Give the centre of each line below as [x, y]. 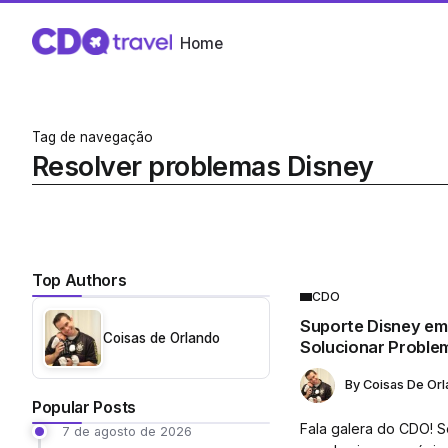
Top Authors [79, 280]
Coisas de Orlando [161, 337]
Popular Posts [84, 407]
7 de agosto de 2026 [127, 431]
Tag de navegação [92, 137]
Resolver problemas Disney [203, 166]
